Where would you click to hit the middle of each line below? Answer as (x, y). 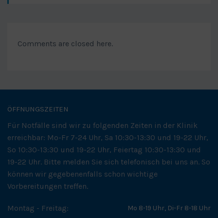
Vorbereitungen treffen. (48, 186)
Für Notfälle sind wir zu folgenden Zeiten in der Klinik (102, 125)
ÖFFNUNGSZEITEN (38, 109)
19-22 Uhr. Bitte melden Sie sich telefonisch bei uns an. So (109, 162)
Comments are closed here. (65, 43)
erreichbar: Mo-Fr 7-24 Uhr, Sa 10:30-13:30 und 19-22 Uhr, (108, 137)
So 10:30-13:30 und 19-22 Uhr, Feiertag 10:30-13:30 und (104, 149)
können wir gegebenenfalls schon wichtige (82, 174)
